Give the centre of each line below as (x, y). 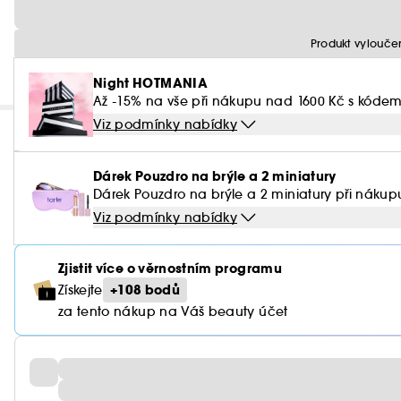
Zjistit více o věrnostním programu (170, 269)
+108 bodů (145, 290)
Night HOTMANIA (150, 83)
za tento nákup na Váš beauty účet (173, 311)
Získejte (81, 290)
